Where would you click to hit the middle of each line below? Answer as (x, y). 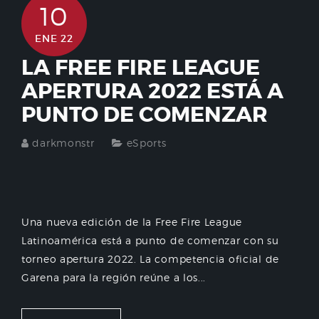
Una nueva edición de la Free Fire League (132, 222)
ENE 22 (54, 39)
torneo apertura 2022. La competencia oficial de (150, 259)
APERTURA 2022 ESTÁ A (152, 91)
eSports (146, 143)
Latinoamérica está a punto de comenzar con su (150, 241)
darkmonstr (63, 143)
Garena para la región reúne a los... (114, 278)
